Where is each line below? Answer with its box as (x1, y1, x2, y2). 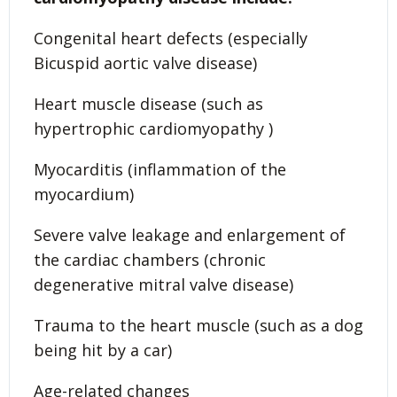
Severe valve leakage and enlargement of (34, 223, 346, 245)
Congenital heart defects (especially (34, 27, 307, 49)
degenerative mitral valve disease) (34, 273, 293, 295)
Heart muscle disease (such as (34, 92, 263, 114)
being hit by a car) (34, 339, 172, 361)
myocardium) (34, 183, 134, 205)
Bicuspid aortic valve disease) (34, 51, 257, 74)
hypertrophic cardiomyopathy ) (34, 117, 273, 139)
